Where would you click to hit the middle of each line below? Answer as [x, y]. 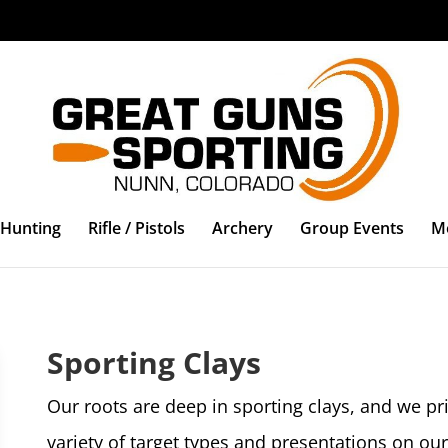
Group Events [352, 228]
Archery [242, 228]
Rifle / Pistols [136, 228]
